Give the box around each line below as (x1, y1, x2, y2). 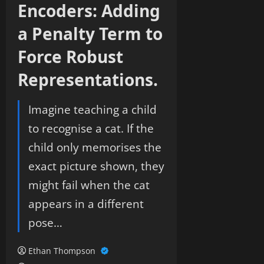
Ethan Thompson (28, 245, 98, 256)
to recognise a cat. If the (28, 120, 154, 136)
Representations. (18, 68, 158, 91)
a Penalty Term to (18, 22, 163, 45)
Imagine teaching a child (28, 101, 157, 117)
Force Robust (18, 45, 123, 68)
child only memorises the (28, 139, 161, 155)
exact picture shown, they (28, 158, 164, 174)
